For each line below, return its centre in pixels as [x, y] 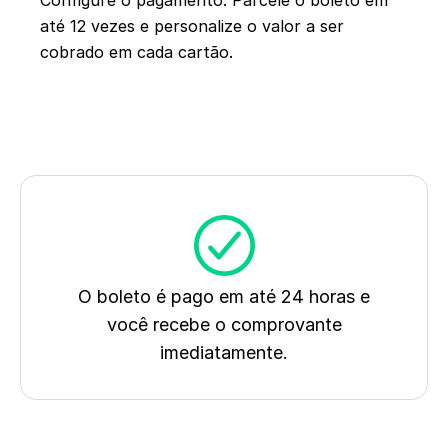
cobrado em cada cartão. [136, 52]
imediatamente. [224, 352]
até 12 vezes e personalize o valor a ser [192, 26]
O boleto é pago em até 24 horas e [224, 296]
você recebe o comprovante [224, 324]
